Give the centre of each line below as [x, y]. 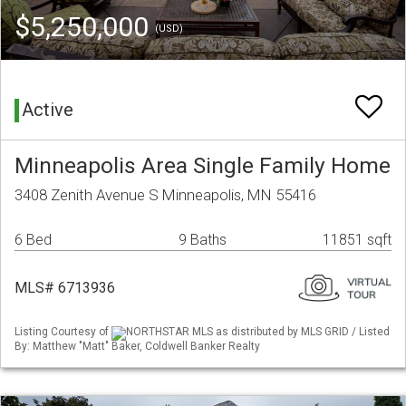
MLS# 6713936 [65, 288]
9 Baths [203, 240]
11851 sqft [357, 240]
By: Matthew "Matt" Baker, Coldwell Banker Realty [137, 346]
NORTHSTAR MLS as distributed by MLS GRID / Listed [258, 332]
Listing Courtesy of [63, 332]
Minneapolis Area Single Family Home [203, 166]
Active [48, 110]
